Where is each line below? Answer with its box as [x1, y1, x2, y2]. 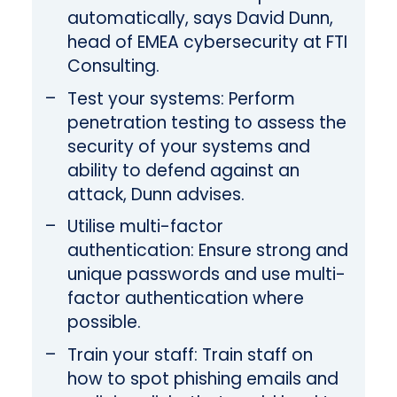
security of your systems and [66, 134, 310, 159]
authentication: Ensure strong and [66, 238, 348, 263]
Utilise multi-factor [66, 214, 223, 239]
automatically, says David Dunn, [66, 6, 333, 31]
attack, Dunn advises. [66, 182, 245, 206]
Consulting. [66, 54, 160, 79]
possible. [66, 310, 141, 335]
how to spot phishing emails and [66, 366, 339, 391]
